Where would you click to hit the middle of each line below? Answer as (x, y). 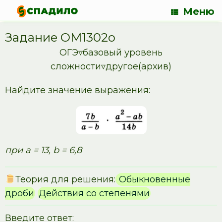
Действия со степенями (94, 194)
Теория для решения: (65, 180)
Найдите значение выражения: (78, 90)
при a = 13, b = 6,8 (43, 150)
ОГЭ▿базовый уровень (111, 53)
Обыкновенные (153, 180)
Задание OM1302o (60, 37)
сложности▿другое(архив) (111, 66)
